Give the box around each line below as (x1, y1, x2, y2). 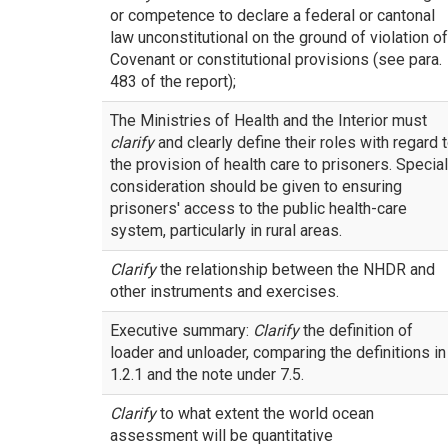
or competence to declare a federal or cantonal (110, 6, 435, 25)
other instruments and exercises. (110, 282, 339, 301)
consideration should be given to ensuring (110, 177, 402, 196)
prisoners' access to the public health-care (110, 199, 407, 218)
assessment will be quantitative (110, 426, 333, 445)
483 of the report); (110, 72, 236, 91)
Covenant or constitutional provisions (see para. (110, 50, 442, 69)
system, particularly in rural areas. (110, 221, 342, 240)
